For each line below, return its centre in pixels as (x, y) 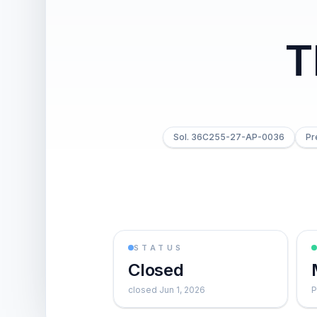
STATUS (159, 248)
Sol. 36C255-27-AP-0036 (229, 137)
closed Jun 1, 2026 (167, 290)
